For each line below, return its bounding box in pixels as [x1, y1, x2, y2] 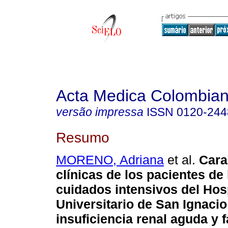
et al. [164, 153, 195, 167]
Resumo [56, 129, 109, 146]
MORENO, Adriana [56, 153, 164, 167]
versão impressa [56, 105, 144, 119]
